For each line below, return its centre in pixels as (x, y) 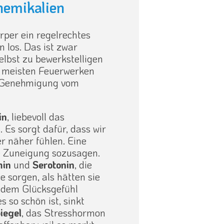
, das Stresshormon (64, 213)
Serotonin (54, 165)
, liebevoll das (36, 117)
